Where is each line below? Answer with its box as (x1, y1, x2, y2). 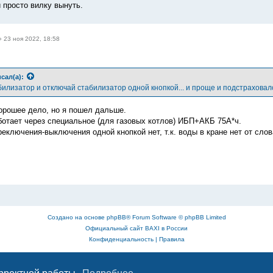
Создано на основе (47, 213, 107, 221)
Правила (158, 235, 185, 243)
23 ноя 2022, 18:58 (3, 35, 60, 42)
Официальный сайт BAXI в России (85, 224, 188, 232)
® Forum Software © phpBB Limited (126, 213, 226, 221)
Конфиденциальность (88, 235, 154, 243)
